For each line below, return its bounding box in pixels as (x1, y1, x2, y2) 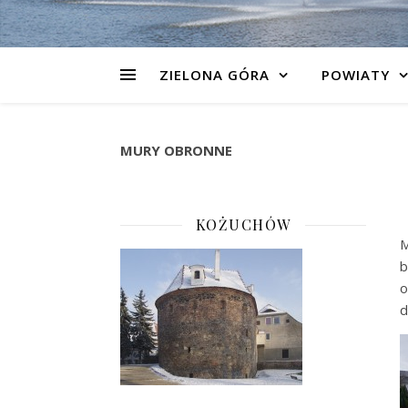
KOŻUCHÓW (195, 215, 291, 234)
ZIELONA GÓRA (158, 66, 270, 84)
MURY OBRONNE (120, 141, 232, 159)
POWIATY (321, 66, 390, 84)
